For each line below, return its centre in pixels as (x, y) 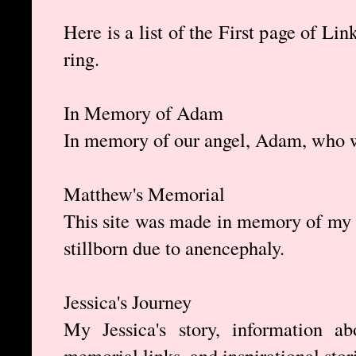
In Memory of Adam (143, 113)
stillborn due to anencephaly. (174, 248)
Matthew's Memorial (144, 194)
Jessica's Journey (128, 302)
